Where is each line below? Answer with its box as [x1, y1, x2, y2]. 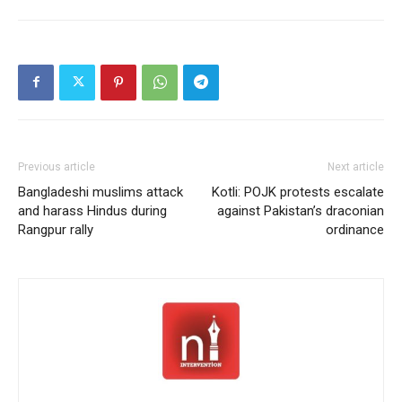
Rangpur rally [18, 221, 93, 238]
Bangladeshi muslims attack [18, 183, 183, 200]
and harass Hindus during [18, 202, 167, 219]
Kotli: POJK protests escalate [212, 183, 384, 200]
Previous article [18, 160, 95, 173]
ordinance [326, 221, 384, 238]
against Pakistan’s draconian [217, 202, 384, 219]
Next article [328, 160, 384, 173]
